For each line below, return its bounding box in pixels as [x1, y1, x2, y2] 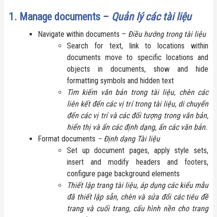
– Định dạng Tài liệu [95, 134, 160, 143]
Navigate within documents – [38, 29, 128, 39]
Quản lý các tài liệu [111, 10, 191, 23]
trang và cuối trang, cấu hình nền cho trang [67, 203, 208, 213]
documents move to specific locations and [67, 52, 208, 62]
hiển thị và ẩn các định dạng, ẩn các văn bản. [67, 122, 207, 132]
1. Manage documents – [9, 10, 111, 23]
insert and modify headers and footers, [67, 157, 208, 167]
